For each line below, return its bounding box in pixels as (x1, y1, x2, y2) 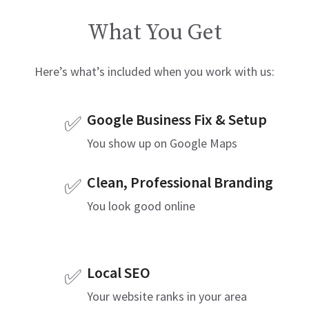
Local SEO (86, 263, 150, 282)
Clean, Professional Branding (86, 172, 273, 192)
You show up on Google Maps (86, 135, 237, 151)
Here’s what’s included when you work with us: (34, 63, 275, 79)
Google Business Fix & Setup (86, 110, 267, 129)
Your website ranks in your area (86, 288, 247, 304)
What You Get (87, 19, 222, 47)
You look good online (86, 198, 195, 214)
